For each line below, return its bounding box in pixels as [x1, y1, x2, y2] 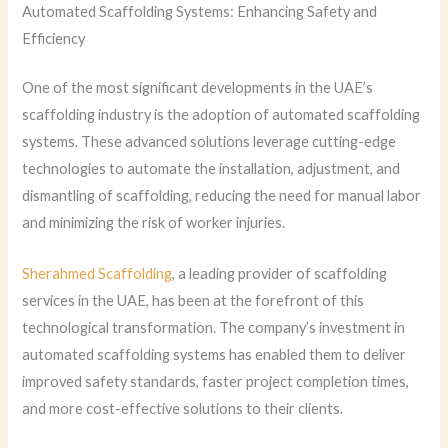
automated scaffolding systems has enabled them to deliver [22, 345, 407, 363]
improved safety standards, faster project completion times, [22, 372, 410, 390]
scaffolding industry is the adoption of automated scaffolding [22, 106, 421, 124]
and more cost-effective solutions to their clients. [22, 399, 344, 417]
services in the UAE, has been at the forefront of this [22, 291, 365, 309]
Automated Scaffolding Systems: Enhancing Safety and [22, 3, 378, 21]
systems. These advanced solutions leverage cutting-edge [22, 133, 397, 151]
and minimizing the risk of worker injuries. [22, 214, 286, 232]
